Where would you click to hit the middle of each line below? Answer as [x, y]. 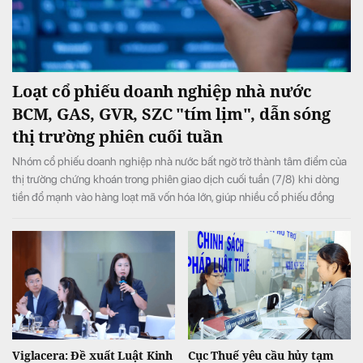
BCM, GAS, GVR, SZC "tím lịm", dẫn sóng [171, 114]
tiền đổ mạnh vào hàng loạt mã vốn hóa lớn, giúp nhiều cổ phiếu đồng [173, 197]
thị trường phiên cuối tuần [117, 137]
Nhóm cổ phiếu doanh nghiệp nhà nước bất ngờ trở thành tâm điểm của [179, 162]
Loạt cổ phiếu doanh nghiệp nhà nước [162, 92]
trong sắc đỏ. [43, 233]
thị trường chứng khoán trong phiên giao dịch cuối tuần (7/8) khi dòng [176, 179]
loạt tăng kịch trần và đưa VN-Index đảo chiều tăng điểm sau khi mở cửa [181, 215]
